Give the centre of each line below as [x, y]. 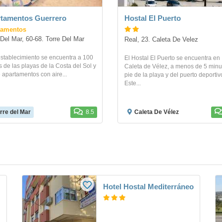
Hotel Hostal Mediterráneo [148, 187]
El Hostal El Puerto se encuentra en [172, 58]
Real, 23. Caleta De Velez [161, 40]
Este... [133, 83]
